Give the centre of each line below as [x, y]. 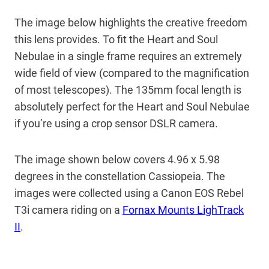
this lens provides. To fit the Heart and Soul [116, 40]
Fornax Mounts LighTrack [183, 210]
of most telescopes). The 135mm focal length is [128, 90]
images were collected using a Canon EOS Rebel [129, 193]
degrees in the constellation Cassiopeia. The [120, 177]
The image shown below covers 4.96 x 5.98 [117, 160]
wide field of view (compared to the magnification [132, 73]
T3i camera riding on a [68, 210]
